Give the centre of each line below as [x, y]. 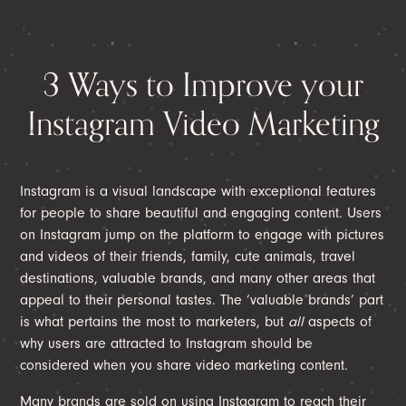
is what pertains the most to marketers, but [155, 321]
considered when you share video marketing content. [184, 365]
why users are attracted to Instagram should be [167, 343]
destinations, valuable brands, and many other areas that [198, 278]
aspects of [338, 321]
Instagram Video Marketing [203, 124]
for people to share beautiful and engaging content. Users [201, 213]
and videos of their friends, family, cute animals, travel [188, 256]
